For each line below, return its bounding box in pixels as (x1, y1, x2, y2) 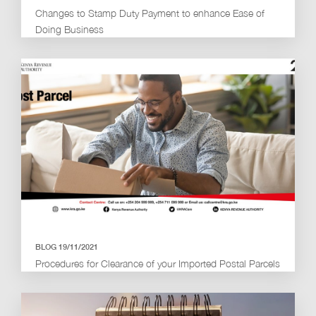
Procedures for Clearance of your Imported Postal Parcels (35, 257, 280, 269)
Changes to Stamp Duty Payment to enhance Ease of (35, 7, 265, 19)
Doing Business (35, 23, 104, 35)
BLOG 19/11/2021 (35, 242, 98, 251)
